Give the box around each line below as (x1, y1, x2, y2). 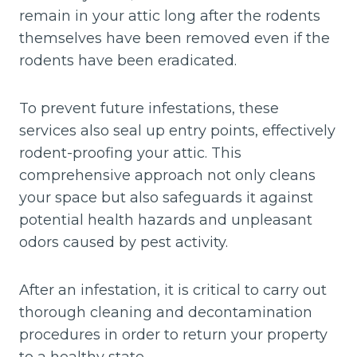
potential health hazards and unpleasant (19, 211, 312, 229)
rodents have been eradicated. (19, 52, 237, 70)
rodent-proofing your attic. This (19, 144, 241, 163)
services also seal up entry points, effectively (19, 122, 335, 140)
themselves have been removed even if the (19, 29, 330, 48)
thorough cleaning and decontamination (19, 304, 312, 322)
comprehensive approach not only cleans (19, 167, 316, 185)
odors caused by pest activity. (19, 233, 228, 252)
